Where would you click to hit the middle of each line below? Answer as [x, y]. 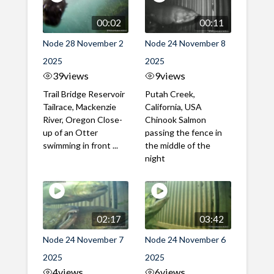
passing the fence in [184, 132]
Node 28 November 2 [83, 43]
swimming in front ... [80, 145]
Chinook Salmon [176, 119]
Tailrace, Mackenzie [79, 106]
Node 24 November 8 [186, 43]
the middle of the [178, 145]
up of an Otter [70, 132]
